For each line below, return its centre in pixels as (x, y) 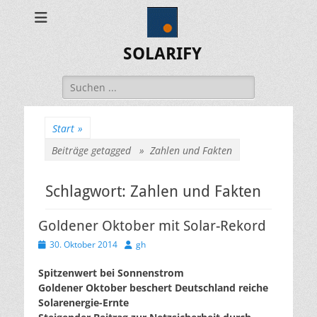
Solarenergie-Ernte (83, 302)
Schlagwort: (88, 191)
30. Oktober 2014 (83, 244)
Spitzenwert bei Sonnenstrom (111, 273)
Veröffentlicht (64, 244)
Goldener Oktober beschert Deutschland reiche (153, 288)
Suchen (79, 82)
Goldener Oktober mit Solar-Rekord (152, 226)
